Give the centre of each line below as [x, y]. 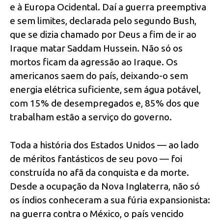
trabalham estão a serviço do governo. [91, 117]
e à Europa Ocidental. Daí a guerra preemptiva [108, 7]
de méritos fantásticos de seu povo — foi [96, 158]
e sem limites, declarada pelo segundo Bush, [103, 20]
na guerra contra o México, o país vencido [97, 213]
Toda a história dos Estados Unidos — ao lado [104, 145]
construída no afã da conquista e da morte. [99, 172]
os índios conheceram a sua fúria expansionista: [110, 200]
